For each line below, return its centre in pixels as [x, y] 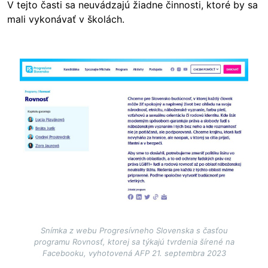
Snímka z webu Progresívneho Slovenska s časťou [134, 230]
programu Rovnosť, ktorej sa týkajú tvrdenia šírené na [134, 241]
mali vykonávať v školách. [66, 19]
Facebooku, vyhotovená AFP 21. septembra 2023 [134, 253]
